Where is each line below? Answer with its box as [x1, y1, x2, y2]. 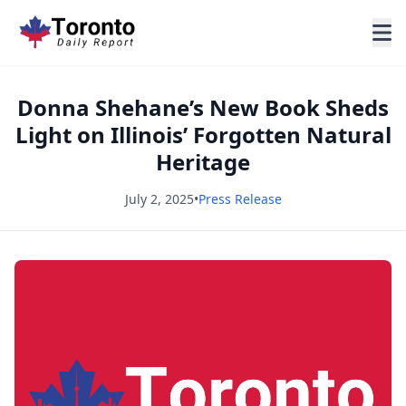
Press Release [198, 190, 282, 208]
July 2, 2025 [124, 190, 194, 208]
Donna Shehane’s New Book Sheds [17, 92, 389, 122]
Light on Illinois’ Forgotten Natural [14, 120, 391, 150]
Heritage [156, 147, 250, 177]
